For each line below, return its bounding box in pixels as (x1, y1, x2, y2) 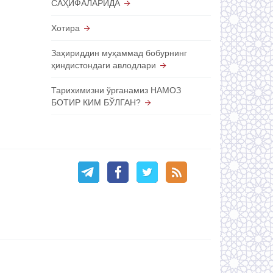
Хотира (51, 23, 80, 33)
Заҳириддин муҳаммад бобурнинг (51, 48, 187, 58)
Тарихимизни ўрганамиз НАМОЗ (51, 85, 181, 95)
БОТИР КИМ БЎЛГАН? (51, 97, 141, 107)
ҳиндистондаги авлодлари (51, 60, 156, 70)
